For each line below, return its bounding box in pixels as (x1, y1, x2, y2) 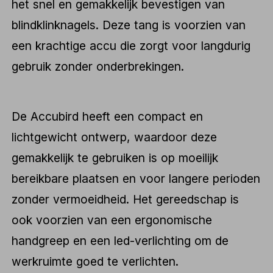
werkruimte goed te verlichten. (12, 253, 179, 269)
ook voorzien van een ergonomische (12, 212, 213, 227)
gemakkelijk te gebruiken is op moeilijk (12, 150, 219, 165)
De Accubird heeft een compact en (12, 108, 204, 124)
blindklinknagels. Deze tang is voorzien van (12, 17, 246, 32)
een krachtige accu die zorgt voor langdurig (12, 38, 251, 53)
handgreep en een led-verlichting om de (12, 233, 229, 248)
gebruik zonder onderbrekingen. (12, 58, 185, 74)
